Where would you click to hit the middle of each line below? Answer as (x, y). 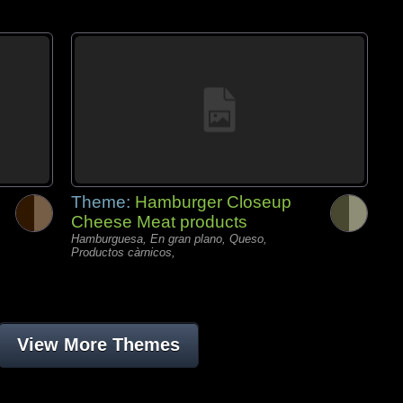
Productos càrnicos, (123, 252)
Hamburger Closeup (213, 202)
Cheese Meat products (159, 222)
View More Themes (98, 345)
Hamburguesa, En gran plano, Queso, (169, 239)
